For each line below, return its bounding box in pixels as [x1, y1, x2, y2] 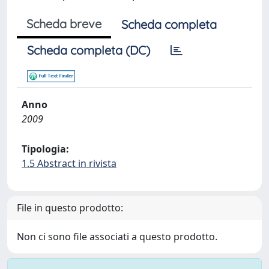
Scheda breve [26, 16, 101, 31]
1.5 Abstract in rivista [22, 157, 116, 170]
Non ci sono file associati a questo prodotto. [17, 230, 217, 243]
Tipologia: [22, 142, 69, 156]
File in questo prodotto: [17, 201, 123, 214]
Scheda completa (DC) [27, 43, 150, 58]
